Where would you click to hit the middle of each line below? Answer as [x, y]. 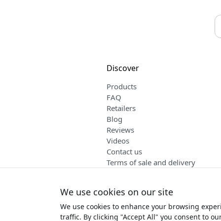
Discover [123, 68]
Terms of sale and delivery [151, 163]
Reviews [120, 130]
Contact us [124, 152]
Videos [118, 141]
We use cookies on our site [117, 192]
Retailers [121, 108]
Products [121, 87]
